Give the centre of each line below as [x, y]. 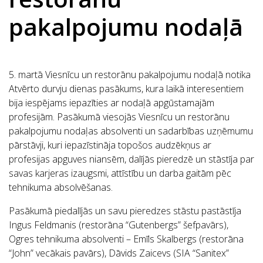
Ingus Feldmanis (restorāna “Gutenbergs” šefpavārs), [119, 225]
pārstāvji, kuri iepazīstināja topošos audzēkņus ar [110, 145]
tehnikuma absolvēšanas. [61, 188]
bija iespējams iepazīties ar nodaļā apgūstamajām [112, 103]
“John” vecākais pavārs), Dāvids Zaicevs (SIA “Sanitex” [119, 253]
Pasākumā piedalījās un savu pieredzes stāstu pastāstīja [125, 211]
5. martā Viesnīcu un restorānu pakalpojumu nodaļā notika [130, 75]
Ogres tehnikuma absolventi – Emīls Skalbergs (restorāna [126, 239]
